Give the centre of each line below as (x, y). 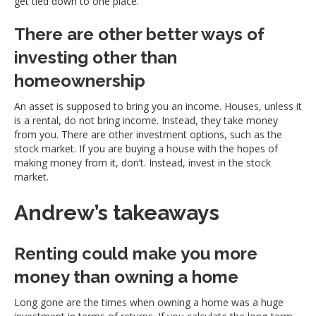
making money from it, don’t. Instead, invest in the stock (142, 163)
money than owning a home (126, 277)
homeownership (80, 81)
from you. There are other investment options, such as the (148, 135)
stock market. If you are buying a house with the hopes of (146, 149)
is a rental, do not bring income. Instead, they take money (146, 121)
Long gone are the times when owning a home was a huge (149, 303)
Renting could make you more (136, 254)
